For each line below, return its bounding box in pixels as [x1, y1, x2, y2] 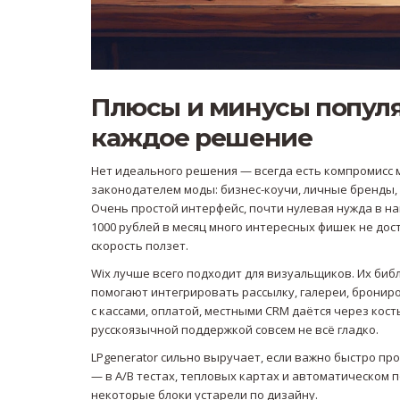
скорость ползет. [91, 237, 188, 254]
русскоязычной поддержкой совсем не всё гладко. [91, 321, 379, 338]
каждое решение [91, 122, 312, 154]
